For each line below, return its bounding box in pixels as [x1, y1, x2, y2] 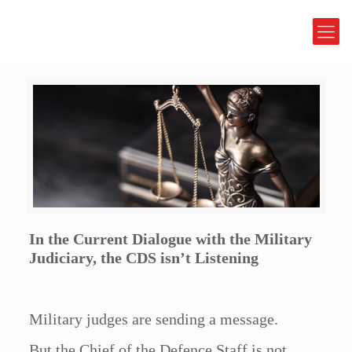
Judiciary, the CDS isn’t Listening [29, 249, 259, 267]
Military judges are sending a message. [29, 310, 279, 328]
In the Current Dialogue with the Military [29, 230, 313, 248]
